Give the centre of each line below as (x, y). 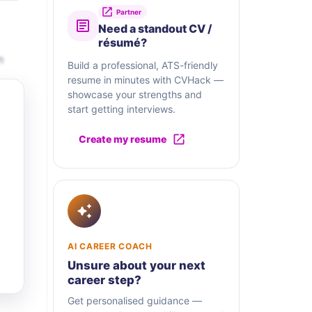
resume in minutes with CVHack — (146, 80)
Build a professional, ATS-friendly (143, 65)
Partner (129, 12)
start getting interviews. (122, 109)
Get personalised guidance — (135, 301)
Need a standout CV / (155, 29)
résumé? (123, 43)
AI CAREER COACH (110, 247)
